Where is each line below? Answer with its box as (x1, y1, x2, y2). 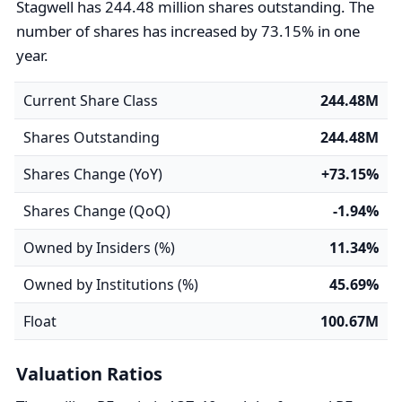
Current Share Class (23, 91, 158, 110)
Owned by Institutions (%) (23, 275, 198, 294)
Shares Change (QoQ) (23, 201, 170, 221)
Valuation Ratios (16, 362, 162, 386)
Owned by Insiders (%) (23, 238, 175, 258)
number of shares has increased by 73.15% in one (16, 21, 360, 41)
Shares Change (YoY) (23, 164, 162, 184)
